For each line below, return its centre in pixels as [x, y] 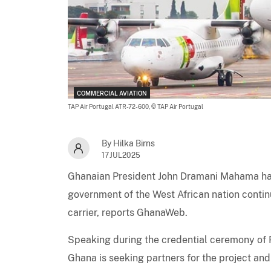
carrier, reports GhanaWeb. [128, 212]
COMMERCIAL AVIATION [112, 93]
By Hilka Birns [128, 143]
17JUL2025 [121, 155]
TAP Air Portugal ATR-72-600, [109, 106]
